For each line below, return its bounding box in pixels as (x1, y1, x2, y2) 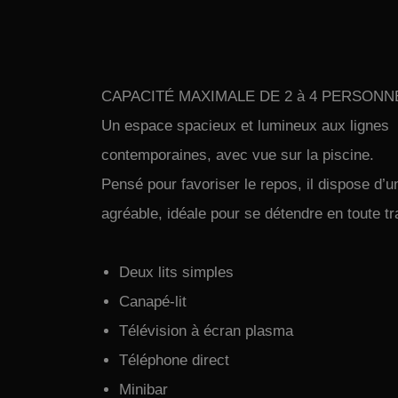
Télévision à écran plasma (119, 322, 293, 339)
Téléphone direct (119, 352, 229, 369)
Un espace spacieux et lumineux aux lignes (101, 117, 389, 134)
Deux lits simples (119, 264, 238, 281)
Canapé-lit (119, 293, 187, 310)
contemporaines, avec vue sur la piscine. (101, 147, 374, 163)
